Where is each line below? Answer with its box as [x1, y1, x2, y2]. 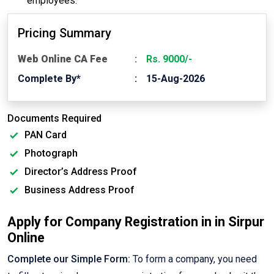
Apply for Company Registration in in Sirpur [7, 214, 264, 230]
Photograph [22, 147, 78, 160]
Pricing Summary [18, 26, 111, 41]
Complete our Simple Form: [7, 253, 130, 265]
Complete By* [18, 73, 81, 85]
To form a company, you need [130, 253, 257, 265]
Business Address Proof [22, 184, 135, 196]
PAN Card [22, 129, 67, 141]
